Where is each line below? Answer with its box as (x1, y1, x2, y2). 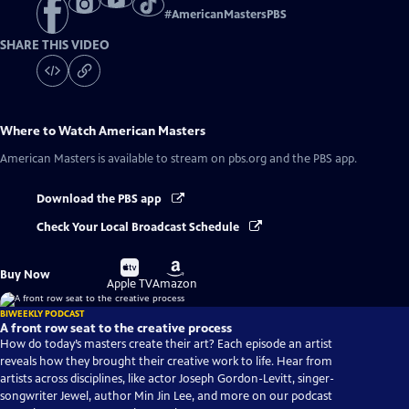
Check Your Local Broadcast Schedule (37, 219, 242, 235)
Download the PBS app (37, 192, 164, 207)
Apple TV (107, 276, 153, 291)
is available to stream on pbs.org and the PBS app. (95, 152, 357, 167)
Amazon (152, 276, 198, 291)
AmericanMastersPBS (172, 7, 287, 23)
